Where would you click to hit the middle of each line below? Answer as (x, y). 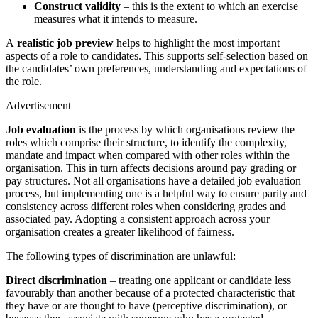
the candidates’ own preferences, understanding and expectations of (156, 69)
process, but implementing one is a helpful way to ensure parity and (156, 194)
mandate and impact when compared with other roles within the (148, 155)
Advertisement (38, 106)
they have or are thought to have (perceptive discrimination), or (146, 306)
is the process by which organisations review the (187, 130)
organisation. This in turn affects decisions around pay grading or (151, 168)
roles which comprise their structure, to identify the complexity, (146, 143)
